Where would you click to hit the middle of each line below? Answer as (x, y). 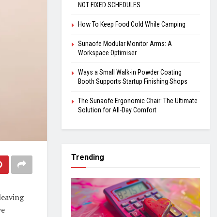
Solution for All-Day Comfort (117, 110)
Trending (88, 157)
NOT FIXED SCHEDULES (109, 5)
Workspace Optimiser (107, 53)
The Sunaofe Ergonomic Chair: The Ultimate (138, 101)
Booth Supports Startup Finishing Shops (133, 81)
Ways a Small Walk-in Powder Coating (130, 72)
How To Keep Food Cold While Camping (132, 24)
